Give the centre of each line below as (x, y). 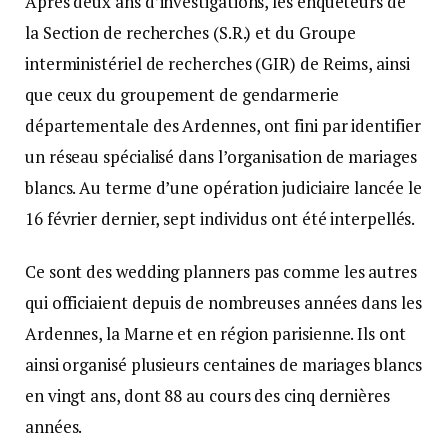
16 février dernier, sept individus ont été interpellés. (220, 218)
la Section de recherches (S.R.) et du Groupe (191, 32)
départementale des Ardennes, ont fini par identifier (223, 125)
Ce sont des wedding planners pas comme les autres (221, 271)
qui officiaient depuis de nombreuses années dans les (223, 302)
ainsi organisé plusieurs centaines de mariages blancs (223, 364)
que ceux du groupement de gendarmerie (182, 94)
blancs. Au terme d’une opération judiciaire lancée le (223, 187)
